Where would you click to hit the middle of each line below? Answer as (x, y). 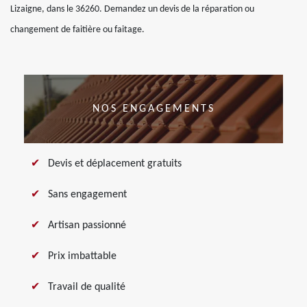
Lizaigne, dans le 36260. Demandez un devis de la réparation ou (132, 9)
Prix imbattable (82, 256)
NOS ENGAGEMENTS (153, 109)
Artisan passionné (87, 225)
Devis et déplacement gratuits (115, 164)
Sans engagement (87, 195)
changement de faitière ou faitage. (77, 30)
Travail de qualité (87, 287)
